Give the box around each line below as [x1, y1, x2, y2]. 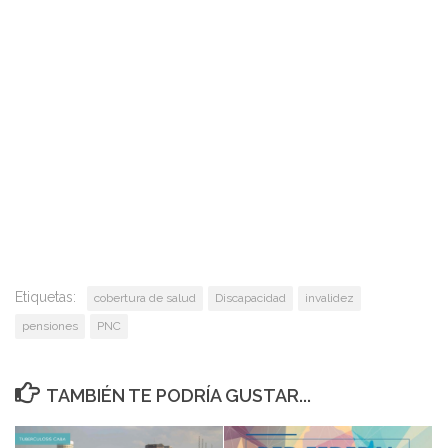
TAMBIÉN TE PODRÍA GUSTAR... [45, 385, 311, 407]
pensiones [22, 319, 78, 334]
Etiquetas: [15, 289, 76, 306]
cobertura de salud [94, 291, 196, 306]
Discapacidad [215, 291, 286, 306]
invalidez [305, 291, 354, 306]
